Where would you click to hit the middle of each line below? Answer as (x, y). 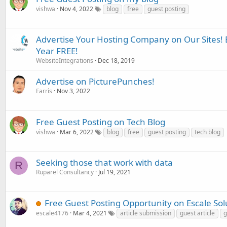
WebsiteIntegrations (65, 61)
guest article (197, 213)
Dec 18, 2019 (116, 61)
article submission (146, 213)
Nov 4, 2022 (77, 9)
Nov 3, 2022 (73, 91)
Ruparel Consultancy (65, 172)
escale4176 (52, 213)
